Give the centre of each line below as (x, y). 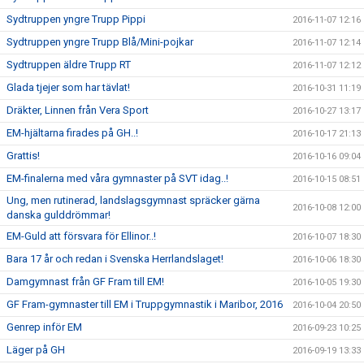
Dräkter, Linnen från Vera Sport (78, 110)
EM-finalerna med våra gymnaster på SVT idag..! (117, 179)
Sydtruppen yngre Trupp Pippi (76, 19)
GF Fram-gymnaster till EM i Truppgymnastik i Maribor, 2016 (145, 305)
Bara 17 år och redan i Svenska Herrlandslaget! (115, 259)
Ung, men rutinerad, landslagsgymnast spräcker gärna (133, 201)
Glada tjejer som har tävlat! (68, 88)
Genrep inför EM (44, 327)
